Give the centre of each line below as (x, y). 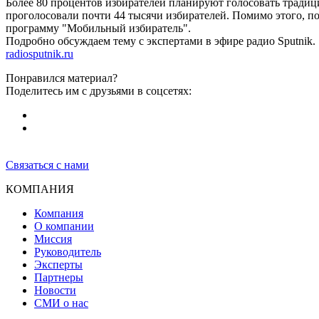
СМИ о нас (61, 303)
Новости (55, 290)
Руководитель (68, 251)
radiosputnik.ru (40, 53)
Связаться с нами (47, 164)
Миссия (53, 239)
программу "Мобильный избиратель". (98, 28)
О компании (64, 226)
